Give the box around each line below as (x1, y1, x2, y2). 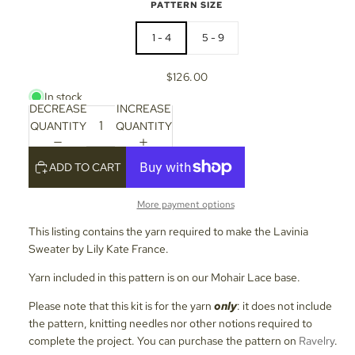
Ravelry (299, 333, 334, 348)
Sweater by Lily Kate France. (29, 241, 171, 256)
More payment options (136, 197, 235, 211)
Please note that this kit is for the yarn (29, 298, 214, 313)
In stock (44, 89, 82, 104)
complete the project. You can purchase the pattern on (29, 333, 299, 348)
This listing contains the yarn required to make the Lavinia (29, 223, 308, 239)
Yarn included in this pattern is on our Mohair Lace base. (29, 269, 300, 284)
